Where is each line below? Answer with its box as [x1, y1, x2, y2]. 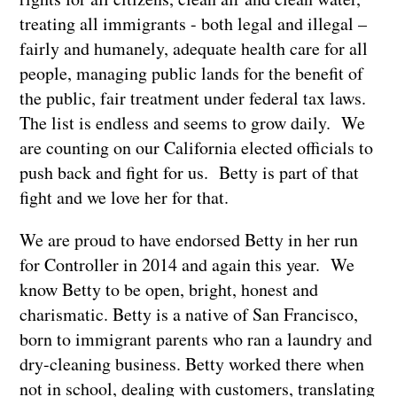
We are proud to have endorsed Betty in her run [19, 227, 359, 252]
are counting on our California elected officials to [19, 135, 374, 160]
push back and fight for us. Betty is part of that [19, 160, 360, 184]
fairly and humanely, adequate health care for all [19, 35, 369, 60]
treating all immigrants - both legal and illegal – [19, 11, 368, 35]
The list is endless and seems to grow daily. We [19, 110, 366, 135]
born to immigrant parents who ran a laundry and [19, 326, 373, 351]
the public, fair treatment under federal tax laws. [19, 85, 373, 110]
